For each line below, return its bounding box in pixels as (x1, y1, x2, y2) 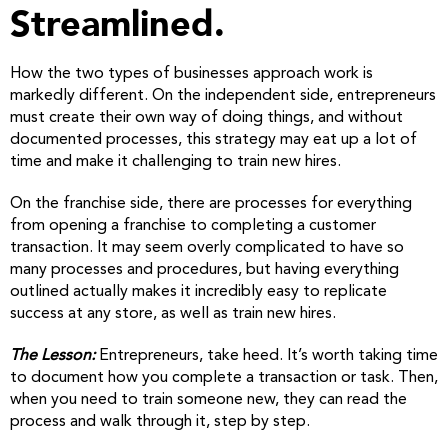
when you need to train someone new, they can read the (10, 391, 407, 408)
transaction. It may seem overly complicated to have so (10, 239, 404, 256)
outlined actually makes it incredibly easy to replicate (10, 283, 387, 300)
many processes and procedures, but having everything (10, 261, 399, 278)
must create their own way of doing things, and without (10, 109, 403, 126)
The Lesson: (10, 347, 99, 364)
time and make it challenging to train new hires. (10, 153, 341, 170)
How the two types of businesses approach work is (10, 65, 373, 82)
